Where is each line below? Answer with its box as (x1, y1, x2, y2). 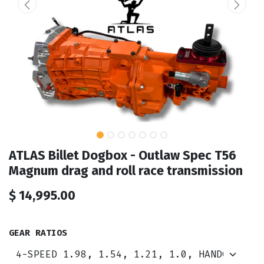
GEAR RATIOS (9, 227, 67, 239)
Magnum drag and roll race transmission (9, 163, 243, 179)
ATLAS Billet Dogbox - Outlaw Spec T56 (9, 148, 236, 164)
